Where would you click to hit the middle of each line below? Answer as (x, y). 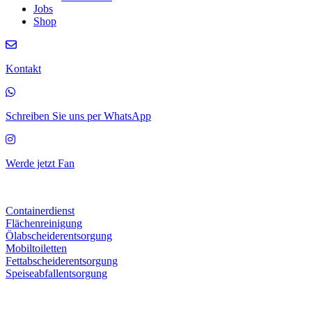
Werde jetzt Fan (40, 163)
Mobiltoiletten (36, 248)
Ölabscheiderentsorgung (59, 236)
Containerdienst (40, 211)
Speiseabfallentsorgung (56, 273)
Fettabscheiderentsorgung (62, 261)
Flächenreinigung (44, 223)
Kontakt (23, 69)
